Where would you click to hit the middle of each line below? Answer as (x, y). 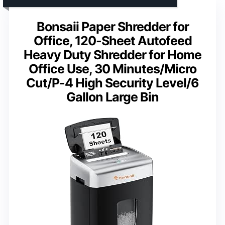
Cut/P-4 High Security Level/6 (113, 83)
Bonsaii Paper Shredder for (113, 26)
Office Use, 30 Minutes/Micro (113, 69)
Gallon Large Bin (113, 97)
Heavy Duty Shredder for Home (113, 54)
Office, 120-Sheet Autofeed (113, 40)
